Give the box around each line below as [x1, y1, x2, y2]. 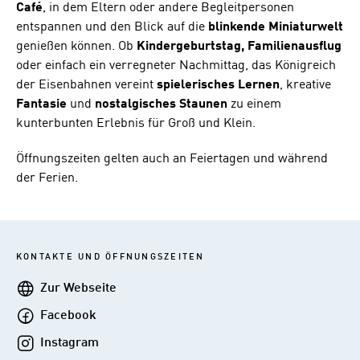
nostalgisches [95, 97, 176, 111]
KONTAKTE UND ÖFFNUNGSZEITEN [16, 252, 205, 262]
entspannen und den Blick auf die [16, 20, 208, 34]
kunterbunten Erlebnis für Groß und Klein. [16, 117, 256, 130]
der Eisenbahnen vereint [16, 78, 157, 92]
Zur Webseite [40, 281, 117, 295]
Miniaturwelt [268, 20, 343, 34]
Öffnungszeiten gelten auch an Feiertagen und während [16, 152, 328, 166]
